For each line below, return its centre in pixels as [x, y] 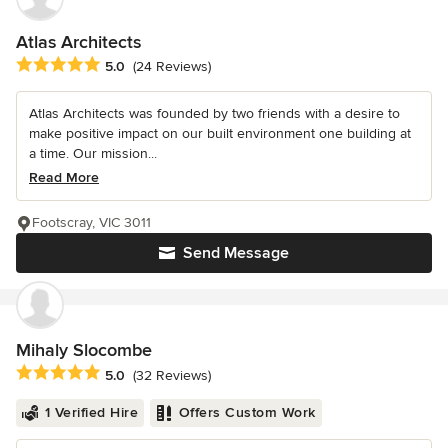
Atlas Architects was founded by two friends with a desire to [214, 114]
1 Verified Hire [91, 413]
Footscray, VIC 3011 [91, 223]
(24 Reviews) [172, 67]
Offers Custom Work [247, 413]
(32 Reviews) [172, 375]
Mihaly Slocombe [84, 350]
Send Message [236, 253]
